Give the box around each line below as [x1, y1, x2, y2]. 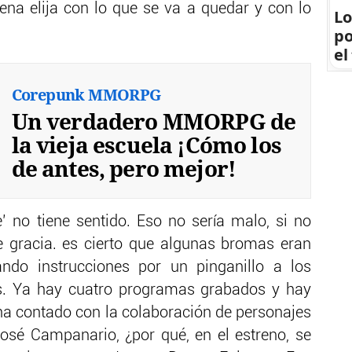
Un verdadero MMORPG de [11, 106, 296, 137]
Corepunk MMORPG [11, 84, 161, 106]
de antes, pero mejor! [11, 153, 236, 184]
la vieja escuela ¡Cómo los [11, 130, 281, 160]
